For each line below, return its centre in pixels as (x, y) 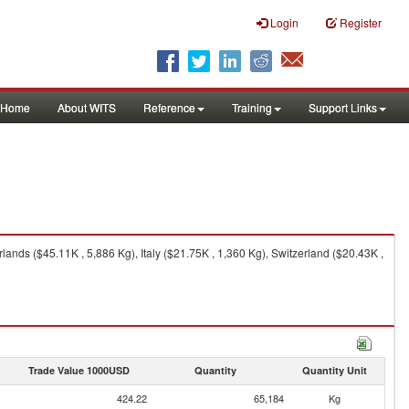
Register (361, 22)
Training (252, 107)
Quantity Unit (334, 370)
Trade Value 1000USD (79, 370)
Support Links (343, 107)
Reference (169, 107)
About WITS (87, 107)
